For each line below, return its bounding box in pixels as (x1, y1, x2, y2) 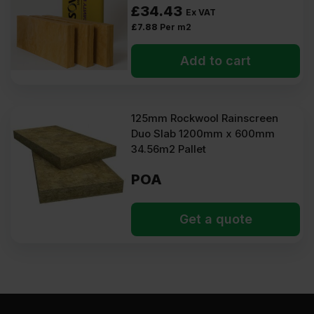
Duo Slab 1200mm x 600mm (131, 127, 275, 140)
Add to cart (180, 53, 252, 68)
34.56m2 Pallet (131, 142, 207, 156)
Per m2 (160, 22, 192, 32)
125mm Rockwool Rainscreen (131, 111, 279, 125)
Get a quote (179, 212, 252, 226)
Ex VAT (186, 7, 217, 18)
